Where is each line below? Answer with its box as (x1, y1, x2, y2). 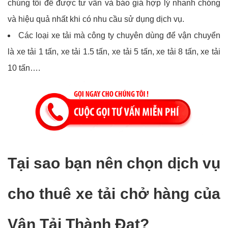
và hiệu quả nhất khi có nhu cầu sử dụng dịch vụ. (8, 14, 184, 23)
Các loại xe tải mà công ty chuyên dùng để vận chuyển (18, 31, 220, 40)
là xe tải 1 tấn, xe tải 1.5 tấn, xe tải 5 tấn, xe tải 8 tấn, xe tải (8, 47, 220, 56)
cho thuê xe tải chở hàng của (8, 185, 220, 203)
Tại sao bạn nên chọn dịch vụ (8, 155, 220, 172)
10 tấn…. (8, 63, 40, 72)
